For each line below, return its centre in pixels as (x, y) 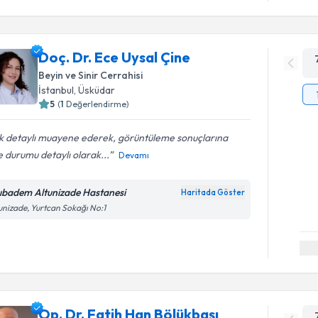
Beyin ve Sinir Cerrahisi (91, 75)
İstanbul (56, 90)
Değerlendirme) (98, 104)
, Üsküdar (95, 90)
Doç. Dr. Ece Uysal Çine (115, 57)
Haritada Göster (213, 192)
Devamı (134, 155)
